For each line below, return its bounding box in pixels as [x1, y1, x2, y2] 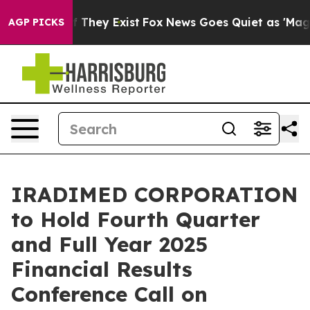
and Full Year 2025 [11, 231, 208, 257]
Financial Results [11, 256, 192, 282]
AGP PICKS [8, 16, 64, 28]
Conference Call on [11, 281, 208, 307]
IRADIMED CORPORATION [11, 181, 298, 208]
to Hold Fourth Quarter [11, 206, 260, 232]
